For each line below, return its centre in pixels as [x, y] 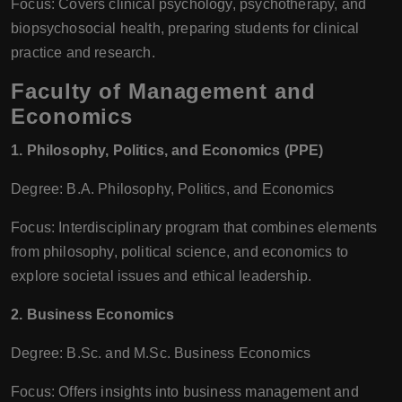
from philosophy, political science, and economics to [179, 252]
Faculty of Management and [163, 91]
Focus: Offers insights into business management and [185, 392]
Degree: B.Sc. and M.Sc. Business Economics [161, 353]
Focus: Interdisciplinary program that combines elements [194, 227]
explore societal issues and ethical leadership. [162, 276]
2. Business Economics [93, 315]
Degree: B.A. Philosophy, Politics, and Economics [173, 189]
